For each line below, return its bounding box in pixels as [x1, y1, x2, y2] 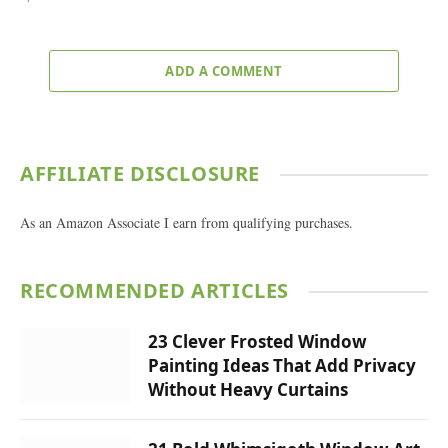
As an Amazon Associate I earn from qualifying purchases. [20, 213, 353, 233]
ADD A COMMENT [165, 62, 283, 81]
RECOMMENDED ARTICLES [20, 277, 289, 305]
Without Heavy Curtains [148, 378, 348, 402]
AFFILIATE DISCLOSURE [20, 160, 260, 188]
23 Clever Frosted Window [148, 330, 367, 354]
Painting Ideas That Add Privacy [148, 354, 416, 378]
